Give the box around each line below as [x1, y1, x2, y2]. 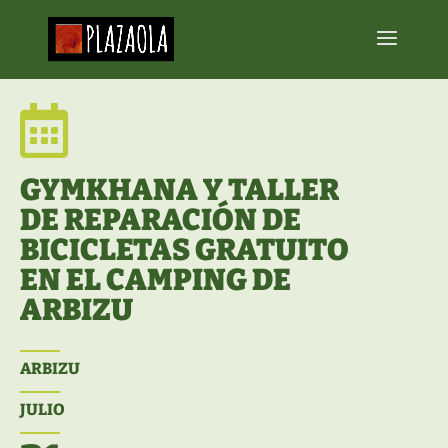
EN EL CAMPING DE [20, 262, 291, 298]
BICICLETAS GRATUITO [20, 232, 349, 268]
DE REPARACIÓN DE [20, 202, 301, 238]
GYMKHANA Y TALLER [20, 172, 339, 208]
